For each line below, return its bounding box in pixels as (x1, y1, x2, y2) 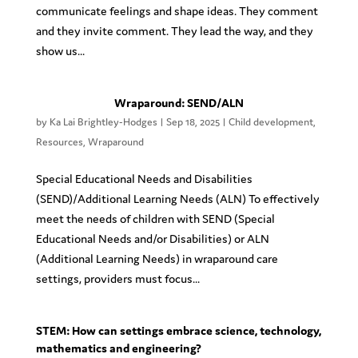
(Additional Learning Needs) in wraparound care (35, 252, 278, 265)
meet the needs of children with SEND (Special (35, 212, 275, 225)
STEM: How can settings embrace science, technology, (35, 324, 321, 337)
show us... (35, 44, 85, 58)
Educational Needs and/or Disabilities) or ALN (35, 232, 269, 245)
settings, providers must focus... (35, 272, 200, 285)
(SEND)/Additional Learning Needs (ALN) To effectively (35, 192, 320, 205)
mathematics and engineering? (35, 341, 201, 355)
